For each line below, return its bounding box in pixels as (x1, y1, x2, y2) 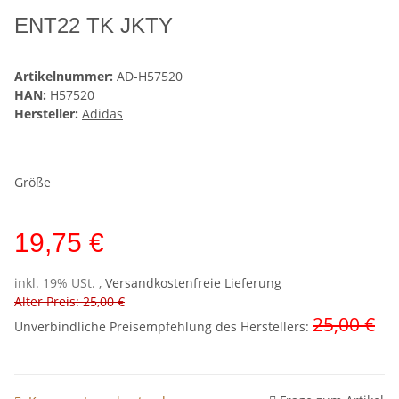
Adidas (82, 105, 123, 123)
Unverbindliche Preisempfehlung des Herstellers (14, 318, 305, 336)
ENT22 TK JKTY (14, 13, 173, 38)
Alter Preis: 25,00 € (14, 293, 125, 311)
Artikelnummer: (14, 68, 117, 85)
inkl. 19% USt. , (14, 274, 105, 292)
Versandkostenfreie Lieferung (105, 274, 281, 292)
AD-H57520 (117, 68, 183, 85)
